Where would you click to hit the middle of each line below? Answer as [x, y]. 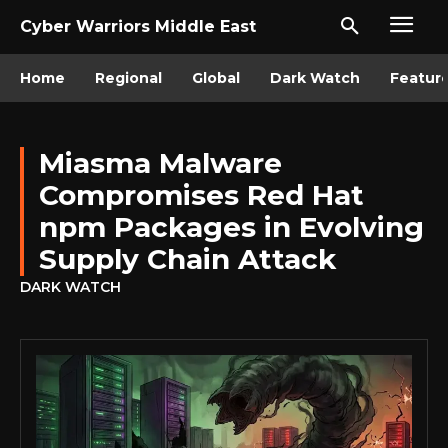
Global [216, 78]
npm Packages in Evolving [231, 227]
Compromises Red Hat [201, 195]
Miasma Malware [160, 163]
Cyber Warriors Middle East [138, 26]
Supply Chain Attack [187, 259]
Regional [128, 78]
